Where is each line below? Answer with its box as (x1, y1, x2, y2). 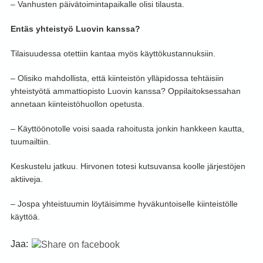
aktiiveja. (10, 174, 43, 184)
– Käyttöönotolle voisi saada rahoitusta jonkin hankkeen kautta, (10, 124, 244, 133)
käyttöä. (10, 212, 40, 221)
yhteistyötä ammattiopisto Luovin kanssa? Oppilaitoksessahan (10, 86, 241, 96)
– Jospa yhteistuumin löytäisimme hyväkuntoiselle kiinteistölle (10, 199, 238, 208)
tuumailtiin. (10, 137, 50, 146)
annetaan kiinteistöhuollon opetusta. (10, 99, 144, 109)
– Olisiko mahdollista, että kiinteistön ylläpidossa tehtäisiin (10, 73, 224, 83)
